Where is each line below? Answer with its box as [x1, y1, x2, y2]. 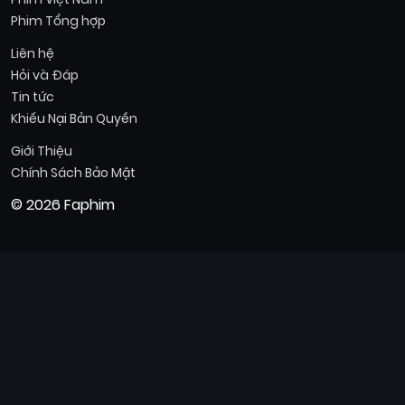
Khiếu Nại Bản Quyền [11, 109, 137, 128]
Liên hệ [11, 44, 54, 63]
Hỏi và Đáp [11, 66, 79, 85]
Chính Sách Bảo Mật [11, 164, 136, 183]
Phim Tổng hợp [11, 12, 106, 31]
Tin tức [11, 88, 54, 107]
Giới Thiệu [11, 142, 72, 161]
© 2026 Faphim [11, 194, 115, 216]
